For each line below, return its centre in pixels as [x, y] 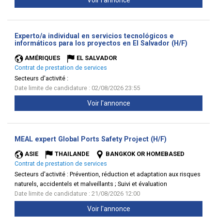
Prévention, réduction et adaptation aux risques [135, 174]
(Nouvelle [182, 139]
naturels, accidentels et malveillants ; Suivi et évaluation [91, 184]
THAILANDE [72, 154]
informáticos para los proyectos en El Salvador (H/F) [101, 43]
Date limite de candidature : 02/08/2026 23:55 [77, 88]
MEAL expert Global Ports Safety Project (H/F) [91, 139]
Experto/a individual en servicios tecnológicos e [94, 36]
